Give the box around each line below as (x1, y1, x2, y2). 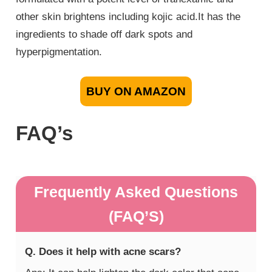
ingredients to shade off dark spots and (16, 29, 193, 41)
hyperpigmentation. (16, 46, 103, 58)
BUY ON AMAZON (86, 84, 186, 98)
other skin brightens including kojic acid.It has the (16, 11, 241, 23)
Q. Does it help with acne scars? (25, 246, 182, 258)
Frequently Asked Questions (34, 183, 238, 201)
